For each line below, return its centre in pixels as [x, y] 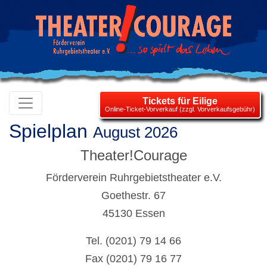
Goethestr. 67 [133, 195]
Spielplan [51, 131]
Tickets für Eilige [180, 101]
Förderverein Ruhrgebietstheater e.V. [133, 178]
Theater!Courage [133, 155]
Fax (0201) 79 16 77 [133, 259]
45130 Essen [133, 213]
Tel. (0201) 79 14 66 [133, 241]
